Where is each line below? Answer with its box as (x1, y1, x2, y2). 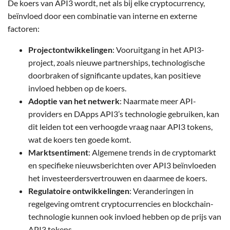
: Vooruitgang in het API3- (112, 45, 204, 55)
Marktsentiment (28, 147, 88, 158)
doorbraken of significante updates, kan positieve (28, 70, 201, 81)
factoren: (8, 24, 40, 34)
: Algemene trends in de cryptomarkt (88, 147, 216, 158)
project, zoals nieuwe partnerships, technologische (28, 57, 205, 68)
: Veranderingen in (129, 186, 194, 196)
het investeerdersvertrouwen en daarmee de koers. (28, 173, 207, 183)
